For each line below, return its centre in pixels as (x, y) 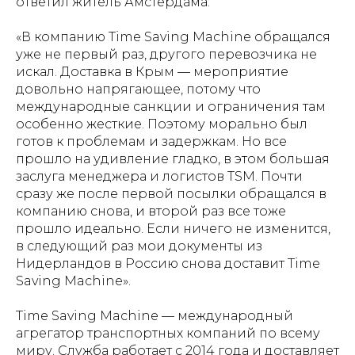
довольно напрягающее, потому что (138, 89)
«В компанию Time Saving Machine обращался (173, 36)
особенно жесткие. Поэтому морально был (162, 124)
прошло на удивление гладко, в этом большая (173, 158)
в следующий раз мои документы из (139, 246)
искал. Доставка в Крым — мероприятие (152, 71)
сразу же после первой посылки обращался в (171, 193)
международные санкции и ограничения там (171, 106)
